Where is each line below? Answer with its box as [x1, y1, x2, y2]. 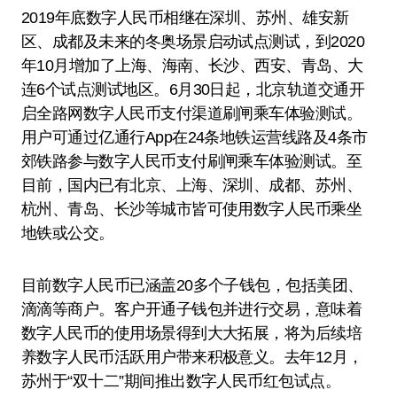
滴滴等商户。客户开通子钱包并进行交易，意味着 [21, 300, 362, 318]
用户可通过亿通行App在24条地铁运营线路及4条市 [21, 128, 368, 146]
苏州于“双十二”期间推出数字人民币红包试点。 [21, 372, 341, 390]
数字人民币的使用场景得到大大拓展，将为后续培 [21, 324, 362, 342]
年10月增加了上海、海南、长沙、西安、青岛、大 [21, 57, 363, 74]
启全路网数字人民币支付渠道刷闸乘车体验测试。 [21, 105, 362, 122]
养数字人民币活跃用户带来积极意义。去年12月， [21, 348, 363, 366]
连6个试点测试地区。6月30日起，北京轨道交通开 [21, 81, 365, 98]
